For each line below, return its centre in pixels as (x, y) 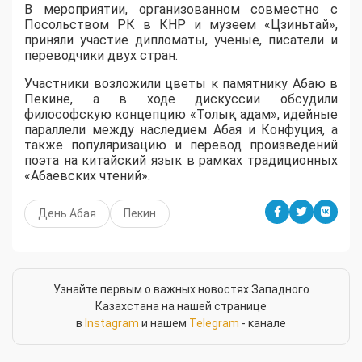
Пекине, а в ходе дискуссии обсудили (181, 99)
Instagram (112, 324)
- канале (263, 324)
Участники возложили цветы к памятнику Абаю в (181, 84)
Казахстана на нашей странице (181, 307)
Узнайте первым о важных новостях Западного (181, 290)
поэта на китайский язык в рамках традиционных (181, 161)
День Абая (67, 214)
